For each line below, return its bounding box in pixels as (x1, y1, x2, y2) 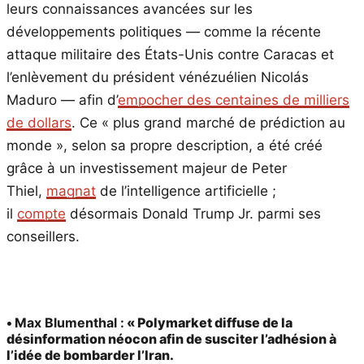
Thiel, (6, 183, 46, 200)
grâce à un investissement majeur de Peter (6, 160, 287, 177)
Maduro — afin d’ (6, 92, 118, 109)
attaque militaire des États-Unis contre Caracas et (6, 46, 334, 63)
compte (17, 206, 66, 223)
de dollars (6, 115, 71, 132)
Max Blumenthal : (15, 314, 124, 331)
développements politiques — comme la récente (6, 24, 321, 41)
